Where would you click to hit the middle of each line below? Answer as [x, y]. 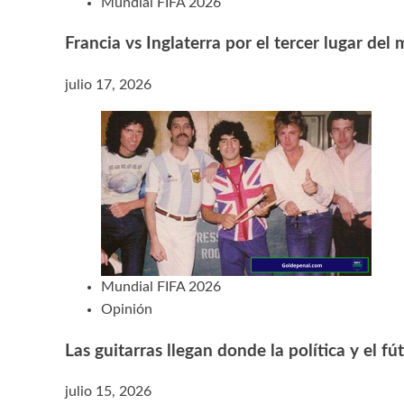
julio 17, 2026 [108, 84]
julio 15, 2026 [108, 392]
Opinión [127, 309]
